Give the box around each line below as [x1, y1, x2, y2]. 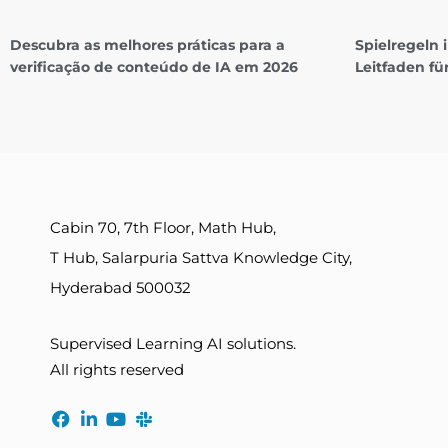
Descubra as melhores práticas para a [10, 36, 285, 55]
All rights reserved [50, 360, 184, 380]
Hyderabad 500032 [50, 278, 191, 298]
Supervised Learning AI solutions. [50, 333, 296, 353]
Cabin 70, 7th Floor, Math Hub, [50, 218, 276, 238]
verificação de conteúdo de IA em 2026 [10, 58, 298, 77]
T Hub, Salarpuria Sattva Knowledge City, [50, 248, 352, 268]
